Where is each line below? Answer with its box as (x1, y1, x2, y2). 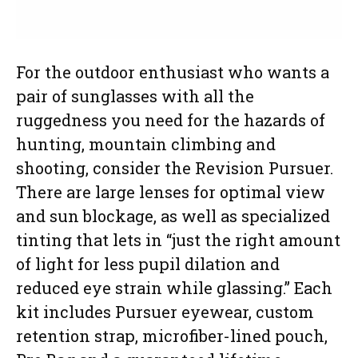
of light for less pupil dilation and (16, 253, 280, 275)
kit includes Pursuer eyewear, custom (16, 301, 314, 323)
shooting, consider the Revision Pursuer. (16, 157, 333, 179)
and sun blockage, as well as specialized (16, 205, 330, 227)
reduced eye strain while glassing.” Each (16, 277, 332, 299)
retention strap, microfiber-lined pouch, (16, 325, 328, 347)
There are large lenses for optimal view (16, 181, 325, 203)
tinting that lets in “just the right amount (16, 229, 340, 251)
